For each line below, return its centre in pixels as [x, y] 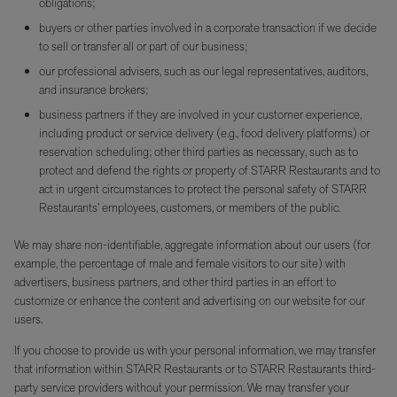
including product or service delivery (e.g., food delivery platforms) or [204, 133]
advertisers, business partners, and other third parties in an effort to [175, 282]
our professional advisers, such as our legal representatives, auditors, [203, 71]
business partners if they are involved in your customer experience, [200, 114]
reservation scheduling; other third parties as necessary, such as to [198, 152]
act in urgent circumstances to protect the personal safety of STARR [203, 189]
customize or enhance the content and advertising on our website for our [190, 300]
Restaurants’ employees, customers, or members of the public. [190, 207]
